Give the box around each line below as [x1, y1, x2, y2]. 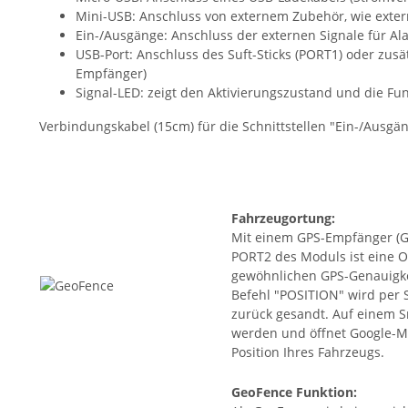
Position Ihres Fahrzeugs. [231, 343, 384, 362]
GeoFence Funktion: [231, 383, 357, 402]
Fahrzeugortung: [231, 209, 335, 228]
